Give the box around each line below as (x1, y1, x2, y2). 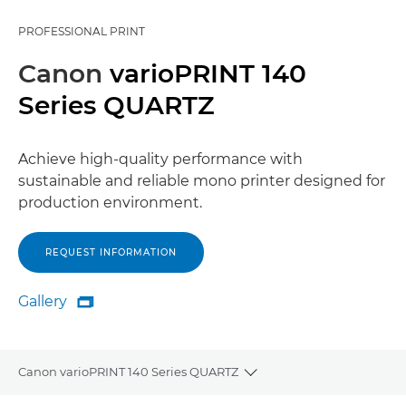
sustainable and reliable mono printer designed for (18, 172, 385, 189)
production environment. (18, 194, 202, 211)
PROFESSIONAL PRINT (18, 24, 145, 38)
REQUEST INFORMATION (45, 246, 177, 258)
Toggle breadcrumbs (248, 372, 382, 389)
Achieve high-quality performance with (18, 150, 303, 168)
